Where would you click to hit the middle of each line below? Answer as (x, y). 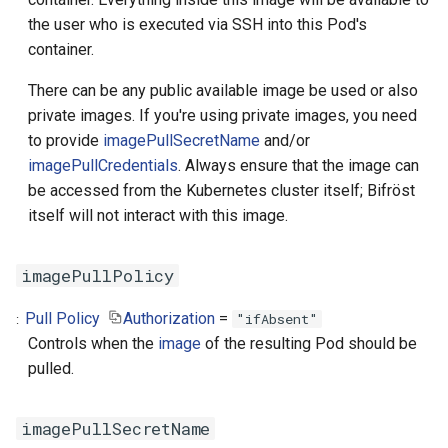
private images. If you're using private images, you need (222, 115)
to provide (65, 140)
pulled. (51, 368)
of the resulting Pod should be (309, 343)
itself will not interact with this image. (158, 215)
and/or (285, 140)
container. (61, 49)
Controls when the (93, 343)
